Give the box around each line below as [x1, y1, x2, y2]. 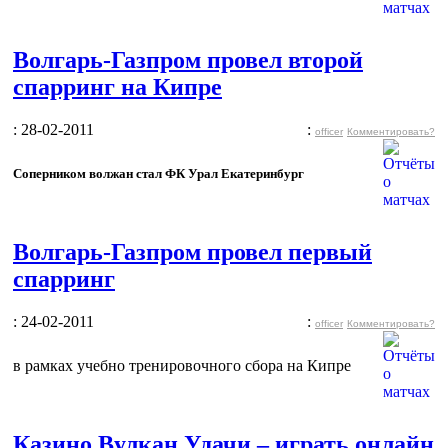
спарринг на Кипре [13, 73, 222, 100]
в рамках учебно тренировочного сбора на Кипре [13, 356, 351, 374]
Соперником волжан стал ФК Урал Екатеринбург [13, 165, 304, 181]
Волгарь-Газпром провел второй [13, 46, 363, 73]
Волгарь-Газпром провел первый [13, 238, 372, 265]
